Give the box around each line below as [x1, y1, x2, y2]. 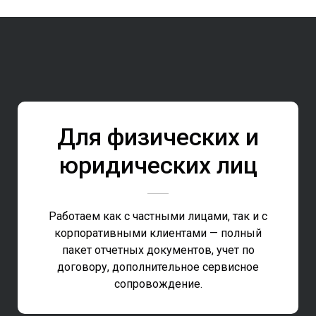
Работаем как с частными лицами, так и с [49, 209, 267, 224]
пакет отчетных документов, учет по [61, 243, 255, 257]
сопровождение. [114, 277, 202, 291]
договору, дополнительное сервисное [57, 260, 259, 274]
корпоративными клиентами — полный [54, 226, 262, 241]
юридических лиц [59, 151, 257, 180]
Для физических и [57, 123, 259, 152]
